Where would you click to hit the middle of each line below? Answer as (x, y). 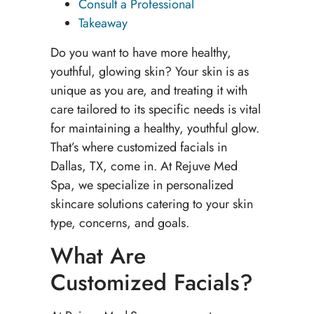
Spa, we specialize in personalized (142, 185)
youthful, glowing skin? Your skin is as (149, 71)
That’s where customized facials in (138, 147)
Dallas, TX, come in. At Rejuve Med (144, 166)
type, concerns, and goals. (121, 223)
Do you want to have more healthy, (141, 52)
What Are (98, 256)
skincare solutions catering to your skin (151, 204)
